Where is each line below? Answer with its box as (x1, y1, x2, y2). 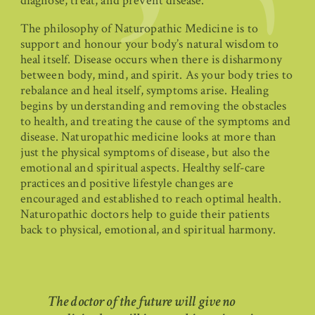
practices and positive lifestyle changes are (20, 174, 233, 191)
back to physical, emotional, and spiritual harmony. (20, 221, 276, 238)
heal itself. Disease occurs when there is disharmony (20, 51, 282, 67)
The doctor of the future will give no (47, 291, 236, 311)
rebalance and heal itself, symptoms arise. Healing (20, 82, 269, 98)
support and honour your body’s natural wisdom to (20, 35, 279, 52)
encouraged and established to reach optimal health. (20, 190, 281, 207)
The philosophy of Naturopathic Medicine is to (20, 20, 258, 37)
